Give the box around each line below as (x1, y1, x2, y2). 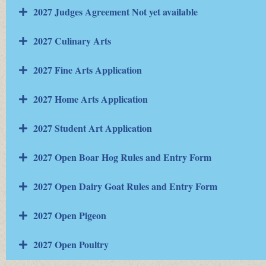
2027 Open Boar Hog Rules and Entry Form (33, 150, 211, 164)
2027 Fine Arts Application (33, 63, 142, 77)
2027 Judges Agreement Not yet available (33, 5, 198, 18)
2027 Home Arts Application (33, 92, 148, 106)
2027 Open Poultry (33, 237, 109, 251)
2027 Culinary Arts (33, 34, 111, 47)
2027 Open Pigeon (33, 208, 106, 222)
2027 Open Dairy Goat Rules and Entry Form (33, 179, 217, 193)
